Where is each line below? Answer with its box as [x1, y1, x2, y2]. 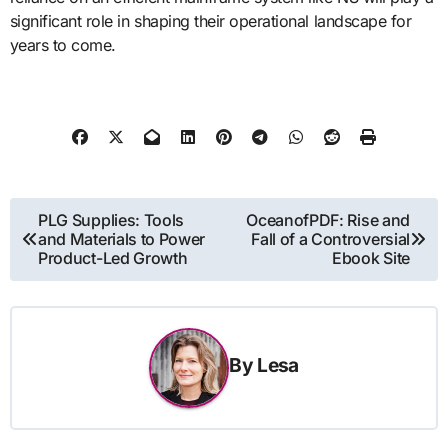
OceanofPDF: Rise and [246, 209, 410, 230]
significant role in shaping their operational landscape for [9, 11, 412, 32]
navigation [8, 234, 132, 266]
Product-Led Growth [38, 247, 188, 268]
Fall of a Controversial [251, 228, 410, 249]
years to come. [9, 35, 116, 56]
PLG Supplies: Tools [38, 209, 184, 230]
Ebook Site [332, 247, 410, 268]
